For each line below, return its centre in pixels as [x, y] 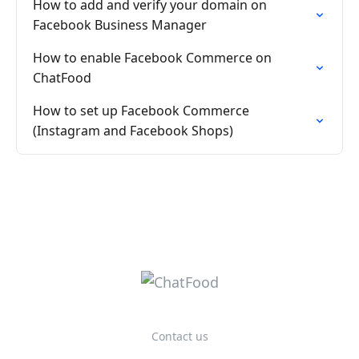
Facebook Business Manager [120, 25]
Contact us [179, 336]
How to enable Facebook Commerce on [152, 58]
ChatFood [62, 78]
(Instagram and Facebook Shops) [133, 131]
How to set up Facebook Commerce [141, 111]
